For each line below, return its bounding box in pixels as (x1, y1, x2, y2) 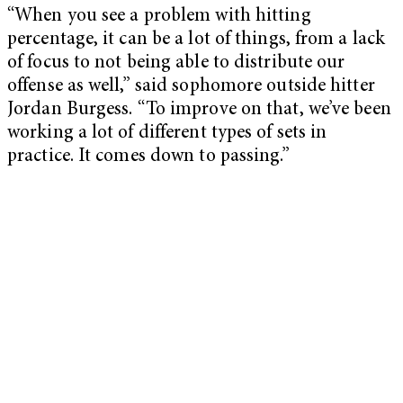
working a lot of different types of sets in (7, 123, 327, 143)
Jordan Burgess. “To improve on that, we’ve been (7, 100, 391, 120)
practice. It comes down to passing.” (7, 147, 290, 166)
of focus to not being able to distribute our (7, 53, 345, 73)
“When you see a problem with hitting (7, 6, 311, 26)
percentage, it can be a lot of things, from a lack (7, 30, 386, 49)
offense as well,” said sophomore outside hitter (7, 76, 375, 96)
